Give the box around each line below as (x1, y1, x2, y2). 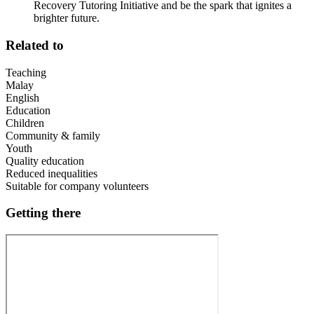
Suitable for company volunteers (6, 179, 149, 192)
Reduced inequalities (6, 167, 97, 179)
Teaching (6, 66, 46, 78)
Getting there (6, 205, 81, 221)
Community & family (6, 129, 100, 142)
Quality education (6, 154, 84, 167)
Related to (6, 37, 64, 53)
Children (6, 116, 44, 129)
